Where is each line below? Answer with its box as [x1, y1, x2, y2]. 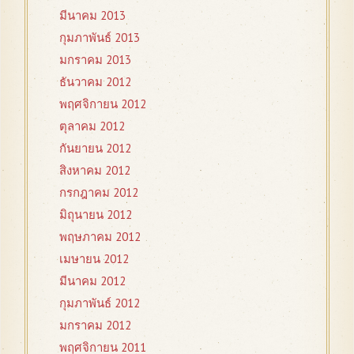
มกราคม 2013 [59, 51, 131, 67]
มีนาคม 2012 [59, 273, 126, 288]
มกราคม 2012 [59, 317, 131, 333]
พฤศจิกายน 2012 [59, 96, 146, 111]
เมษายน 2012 [59, 250, 129, 266]
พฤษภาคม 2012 [59, 228, 141, 244]
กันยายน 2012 [59, 140, 131, 156]
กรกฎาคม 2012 [59, 184, 138, 200]
